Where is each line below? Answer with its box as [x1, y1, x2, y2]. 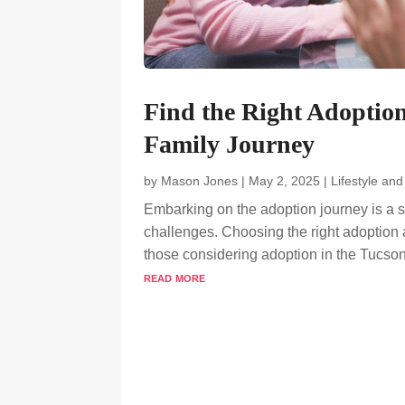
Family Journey [144, 129, 316, 158]
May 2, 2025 [249, 173, 321, 188]
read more [144, 268, 206, 285]
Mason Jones [161, 173, 239, 188]
